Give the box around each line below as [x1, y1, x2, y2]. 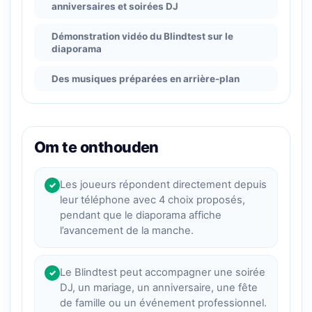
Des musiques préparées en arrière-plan [52, 73, 240, 85]
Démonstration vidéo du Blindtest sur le [52, 31, 233, 42]
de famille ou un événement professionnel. [60, 297, 267, 310]
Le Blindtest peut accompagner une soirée [60, 266, 265, 279]
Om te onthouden [34, 138, 159, 157]
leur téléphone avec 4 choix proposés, [60, 194, 245, 207]
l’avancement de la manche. [60, 224, 194, 237]
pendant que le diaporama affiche [60, 209, 221, 222]
